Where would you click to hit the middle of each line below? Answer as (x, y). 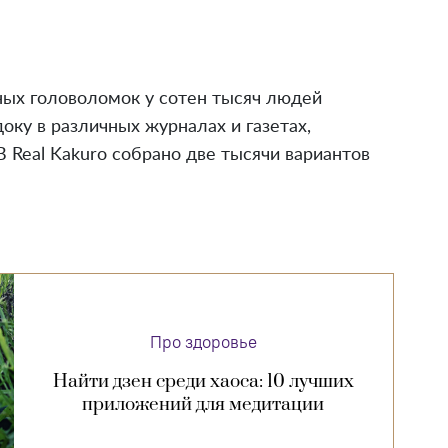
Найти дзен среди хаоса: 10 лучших (203, 381)
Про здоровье (203, 341)
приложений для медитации (203, 404)
